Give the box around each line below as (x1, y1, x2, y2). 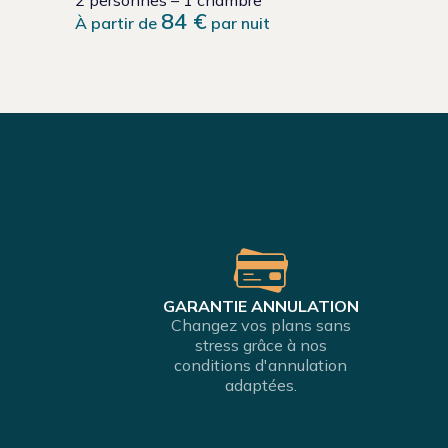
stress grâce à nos (194, 335, 327, 356)
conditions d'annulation (174, 355, 348, 376)
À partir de (75, 13, 161, 34)
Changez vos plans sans (170, 315, 351, 336)
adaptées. (224, 375, 297, 396)
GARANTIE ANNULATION (162, 296, 359, 317)
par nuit (207, 13, 270, 34)
